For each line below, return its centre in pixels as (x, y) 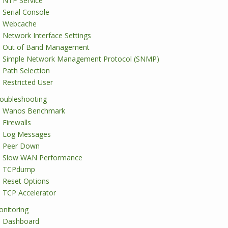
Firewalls (17, 122)
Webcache (20, 24)
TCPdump (19, 169)
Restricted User (28, 82)
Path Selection (26, 70)
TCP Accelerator (29, 193)
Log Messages (27, 134)
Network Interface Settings (47, 35)
